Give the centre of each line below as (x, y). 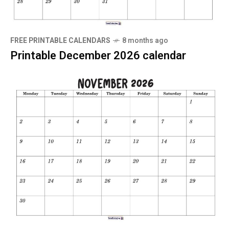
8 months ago (145, 41)
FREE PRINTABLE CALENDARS (60, 41)
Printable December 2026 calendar (98, 56)
